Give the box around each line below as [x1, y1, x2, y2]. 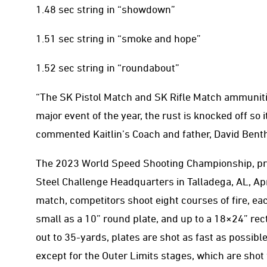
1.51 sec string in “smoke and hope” [36, 32, 201, 44]
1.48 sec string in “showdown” [36, 3, 175, 15]
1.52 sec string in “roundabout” [36, 61, 179, 73]
